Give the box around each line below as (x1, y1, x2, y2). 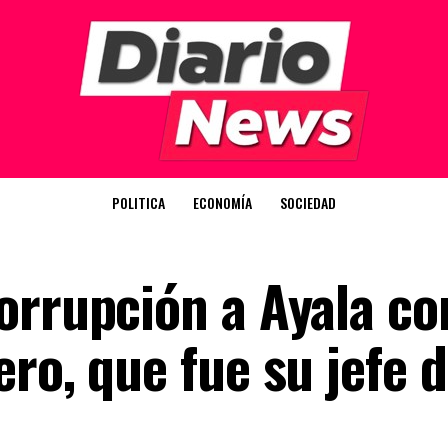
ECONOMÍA (193, 192, 252, 213)
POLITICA (112, 192, 165, 213)
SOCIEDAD (280, 192, 336, 213)
